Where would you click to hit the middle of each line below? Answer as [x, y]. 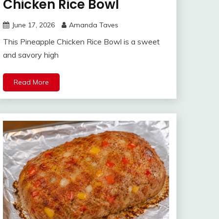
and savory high [31, 55]
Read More [31, 82]
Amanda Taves [94, 25]
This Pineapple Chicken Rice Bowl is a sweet [81, 42]
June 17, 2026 [33, 25]
